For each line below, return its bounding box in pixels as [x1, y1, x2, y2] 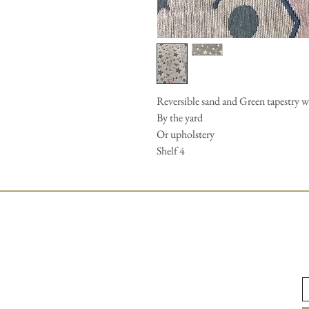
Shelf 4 [157, 143, 185, 158]
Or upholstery [157, 127, 215, 141]
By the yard [157, 110, 203, 125]
